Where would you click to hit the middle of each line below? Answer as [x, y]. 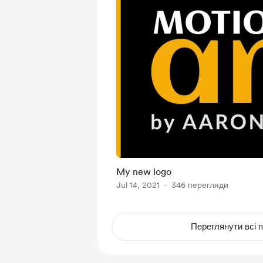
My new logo [144, 172]
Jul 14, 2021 [138, 185]
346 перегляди [200, 185]
